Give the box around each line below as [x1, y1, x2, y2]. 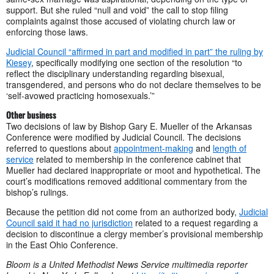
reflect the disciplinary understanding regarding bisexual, [6, 67, 224, 80]
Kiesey [6, 56, 31, 68]
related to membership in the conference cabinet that [34, 152, 241, 165]
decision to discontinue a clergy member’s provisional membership [6, 227, 263, 240]
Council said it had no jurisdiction [6, 216, 133, 229]
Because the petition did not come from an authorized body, [6, 205, 239, 218]
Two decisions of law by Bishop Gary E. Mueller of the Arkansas [6, 119, 252, 132]
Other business [6, 108, 56, 121]
